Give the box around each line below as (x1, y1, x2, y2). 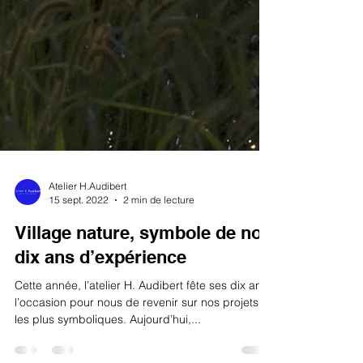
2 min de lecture (123, 226, 194, 238)
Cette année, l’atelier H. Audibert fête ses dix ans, (15, 310, 271, 325)
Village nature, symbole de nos (15, 254, 271, 275)
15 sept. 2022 (49, 226, 109, 238)
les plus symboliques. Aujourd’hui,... (15, 344, 201, 359)
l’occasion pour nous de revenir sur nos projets (15, 327, 258, 342)
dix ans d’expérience (15, 279, 186, 300)
